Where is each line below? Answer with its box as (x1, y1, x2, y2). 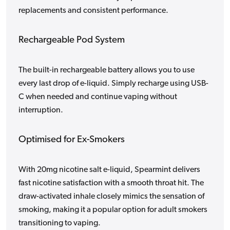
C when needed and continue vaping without (18, 93, 177, 102)
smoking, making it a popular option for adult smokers (18, 206, 207, 215)
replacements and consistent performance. (18, 7, 168, 15)
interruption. (18, 106, 63, 115)
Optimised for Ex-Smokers (18, 135, 125, 145)
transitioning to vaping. (18, 219, 101, 228)
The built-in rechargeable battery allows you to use (18, 66, 195, 75)
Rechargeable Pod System (18, 35, 125, 46)
